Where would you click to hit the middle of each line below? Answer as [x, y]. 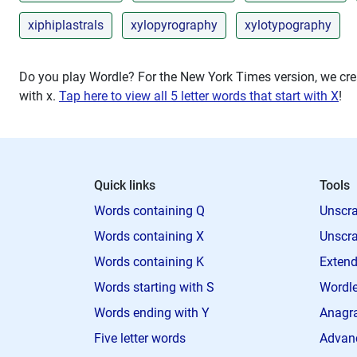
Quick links [125, 185]
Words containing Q [149, 211]
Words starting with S [154, 287]
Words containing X [149, 236]
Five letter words [140, 338]
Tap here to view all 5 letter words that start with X [199, 96]
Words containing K [149, 262]
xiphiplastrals [66, 25]
